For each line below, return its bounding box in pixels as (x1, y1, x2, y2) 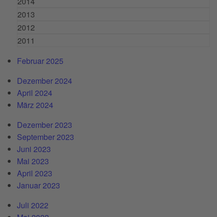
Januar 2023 (17, 179, 60, 191)
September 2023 (17, 131, 74, 142)
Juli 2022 (17, 199, 48, 211)
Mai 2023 (17, 155, 49, 167)
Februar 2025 (17, 55, 63, 66)
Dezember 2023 (17, 119, 72, 130)
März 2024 (17, 99, 53, 110)
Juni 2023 (17, 143, 51, 155)
